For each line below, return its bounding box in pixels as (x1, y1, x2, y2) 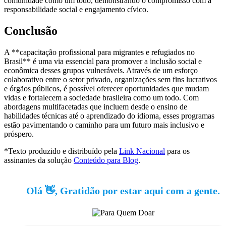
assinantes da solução (4, 155, 74, 164)
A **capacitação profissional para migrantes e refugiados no (4, 47, 195, 56)
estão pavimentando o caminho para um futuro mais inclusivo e (4, 120, 204, 129)
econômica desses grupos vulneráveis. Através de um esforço (4, 66, 198, 75)
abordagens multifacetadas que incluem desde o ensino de (4, 102, 187, 111)
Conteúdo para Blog (74, 155, 138, 164)
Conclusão (4, 24, 58, 37)
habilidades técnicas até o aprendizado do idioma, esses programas (4, 111, 214, 120)
